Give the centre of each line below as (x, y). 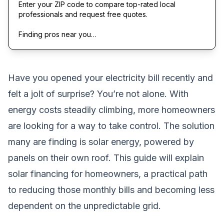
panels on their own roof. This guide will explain (106, 157)
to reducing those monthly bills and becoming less (111, 189)
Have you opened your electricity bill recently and (110, 77)
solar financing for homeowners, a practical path (108, 173)
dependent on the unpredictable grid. (84, 205)
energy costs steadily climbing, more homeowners (111, 109)
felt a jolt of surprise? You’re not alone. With (98, 93)
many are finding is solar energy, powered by (101, 141)
